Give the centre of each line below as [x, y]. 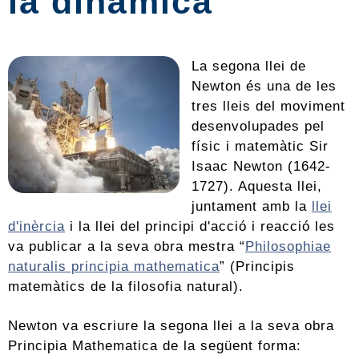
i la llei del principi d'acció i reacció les [200, 226]
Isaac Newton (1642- [261, 166]
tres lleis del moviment [268, 106]
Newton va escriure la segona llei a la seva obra [171, 326]
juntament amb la [252, 206]
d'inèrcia [36, 226]
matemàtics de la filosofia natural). [126, 286]
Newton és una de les [264, 86]
